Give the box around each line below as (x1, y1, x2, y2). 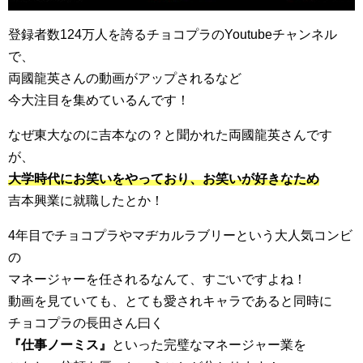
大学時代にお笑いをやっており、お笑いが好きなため (8, 171, 319, 186)
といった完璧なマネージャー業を (112, 337, 306, 352)
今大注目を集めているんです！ (8, 92, 190, 107)
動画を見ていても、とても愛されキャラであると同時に (8, 293, 332, 308)
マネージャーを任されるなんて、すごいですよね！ (8, 271, 306, 286)
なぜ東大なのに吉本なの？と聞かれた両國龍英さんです (8, 127, 332, 142)
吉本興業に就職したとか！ (8, 193, 164, 207)
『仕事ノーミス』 (8, 337, 112, 352)
